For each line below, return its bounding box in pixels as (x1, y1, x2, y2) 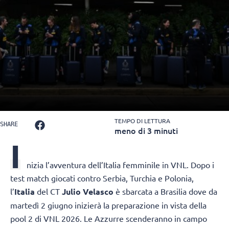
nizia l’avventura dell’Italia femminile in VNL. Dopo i (27, 159, 214, 170)
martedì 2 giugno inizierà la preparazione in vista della (10, 200, 207, 211)
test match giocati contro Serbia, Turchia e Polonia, (10, 173, 194, 184)
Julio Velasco (62, 186, 113, 197)
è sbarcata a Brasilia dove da (113, 186, 217, 197)
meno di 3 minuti (114, 125, 178, 136)
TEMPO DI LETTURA (114, 117, 170, 125)
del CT (35, 186, 62, 197)
